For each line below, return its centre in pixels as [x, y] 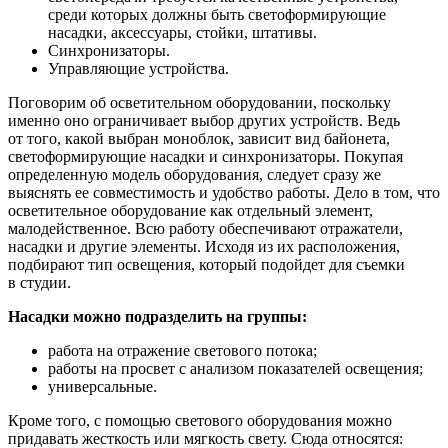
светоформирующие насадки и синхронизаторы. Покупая [205, 156]
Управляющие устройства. [138, 68]
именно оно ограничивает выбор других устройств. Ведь [204, 120]
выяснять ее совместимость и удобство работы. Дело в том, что [224, 192]
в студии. [39, 282]
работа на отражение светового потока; [182, 350]
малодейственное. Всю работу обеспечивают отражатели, [205, 228]
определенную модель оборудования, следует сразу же [194, 174]
